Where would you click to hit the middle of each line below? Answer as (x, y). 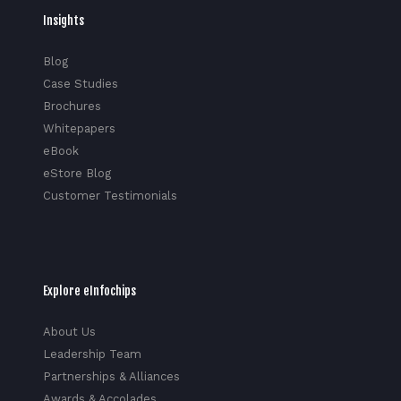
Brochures (72, 107)
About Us (69, 332)
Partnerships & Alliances (111, 377)
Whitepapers (79, 129)
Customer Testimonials (110, 196)
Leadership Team (92, 354)
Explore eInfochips (89, 291)
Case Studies (80, 84)
